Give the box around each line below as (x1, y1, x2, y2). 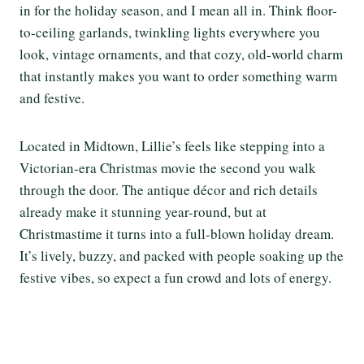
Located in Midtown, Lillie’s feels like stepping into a (19, 136, 325, 155)
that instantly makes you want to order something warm (19, 66, 337, 85)
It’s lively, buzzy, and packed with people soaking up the (19, 245, 344, 265)
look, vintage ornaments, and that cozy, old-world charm (19, 44, 343, 63)
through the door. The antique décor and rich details (19, 180, 318, 199)
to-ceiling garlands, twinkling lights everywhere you (19, 22, 320, 41)
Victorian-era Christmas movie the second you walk (19, 158, 316, 177)
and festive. (19, 88, 84, 107)
